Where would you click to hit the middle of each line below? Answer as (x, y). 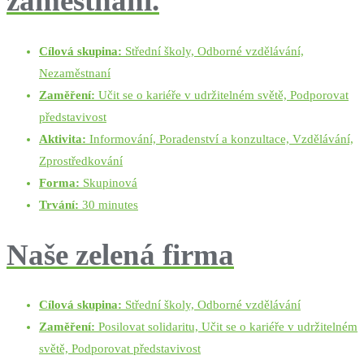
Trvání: (59, 204)
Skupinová (108, 182)
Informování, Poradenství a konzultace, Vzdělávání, (220, 139)
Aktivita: (63, 139)
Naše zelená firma (120, 254)
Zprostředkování (81, 160)
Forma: (59, 182)
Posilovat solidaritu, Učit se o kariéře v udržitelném (226, 327)
